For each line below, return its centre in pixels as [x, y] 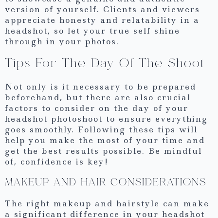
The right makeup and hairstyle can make [107, 204]
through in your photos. [62, 41]
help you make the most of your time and [105, 140]
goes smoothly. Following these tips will [101, 130]
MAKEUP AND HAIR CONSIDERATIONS [106, 182]
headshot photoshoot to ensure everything [106, 119]
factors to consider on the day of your [97, 108]
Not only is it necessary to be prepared [100, 87]
